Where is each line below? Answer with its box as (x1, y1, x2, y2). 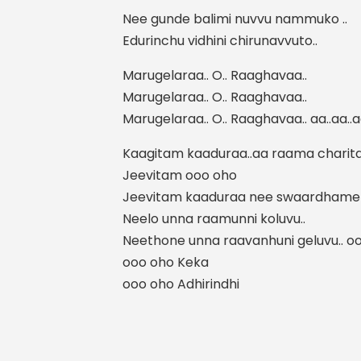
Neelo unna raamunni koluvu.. (122, 210, 305, 228)
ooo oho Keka (122, 253, 209, 272)
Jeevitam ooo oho (122, 166, 237, 185)
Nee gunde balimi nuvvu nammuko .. (122, 10, 347, 28)
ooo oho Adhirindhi (122, 275, 239, 293)
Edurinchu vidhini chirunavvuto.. (122, 31, 317, 50)
